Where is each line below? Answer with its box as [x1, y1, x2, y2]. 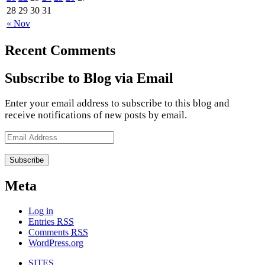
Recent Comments [5, 42, 115, 58]
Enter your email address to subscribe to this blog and [5, 98, 230, 109]
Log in [28, 206, 53, 216]
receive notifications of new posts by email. [5, 109, 187, 121]
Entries [28, 216, 57, 227]
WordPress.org [28, 238, 83, 248]
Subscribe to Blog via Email [5, 70, 173, 86]
